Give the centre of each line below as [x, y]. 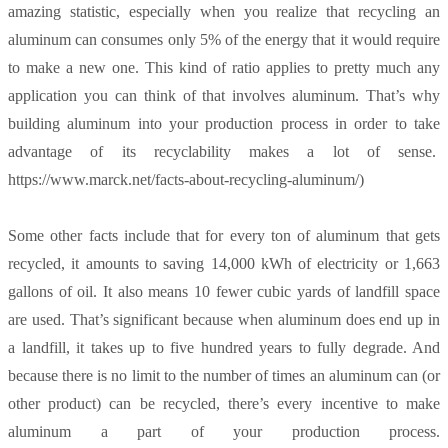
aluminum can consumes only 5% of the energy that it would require [224, 40]
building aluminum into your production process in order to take [224, 124]
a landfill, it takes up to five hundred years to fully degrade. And [224, 348]
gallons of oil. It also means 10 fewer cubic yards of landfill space [224, 292]
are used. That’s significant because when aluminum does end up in [224, 320]
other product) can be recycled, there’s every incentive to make [224, 404]
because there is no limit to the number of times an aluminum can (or [224, 376]
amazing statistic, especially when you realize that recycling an [224, 12]
